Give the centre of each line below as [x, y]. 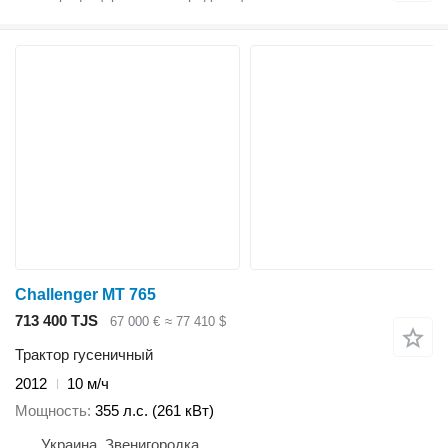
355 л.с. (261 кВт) [154, 410]
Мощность [51, 410]
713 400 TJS [56, 320]
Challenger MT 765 [85, 294]
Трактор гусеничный [84, 355]
